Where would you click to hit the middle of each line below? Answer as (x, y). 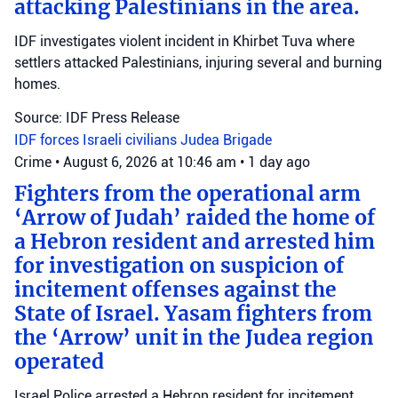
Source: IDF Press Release (97, 117)
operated (59, 361)
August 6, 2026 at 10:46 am (151, 162)
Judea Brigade (226, 139)
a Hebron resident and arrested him (195, 241)
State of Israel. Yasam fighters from (193, 313)
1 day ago (279, 162)
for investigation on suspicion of (179, 265)
